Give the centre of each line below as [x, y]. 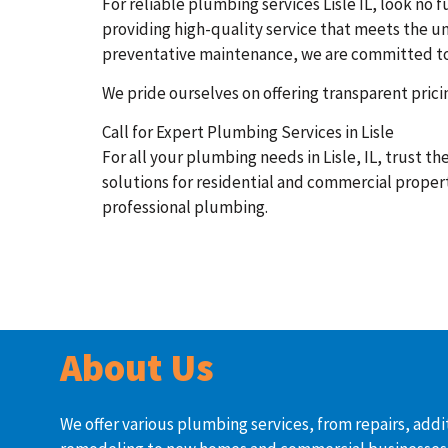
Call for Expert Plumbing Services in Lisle [248, 132]
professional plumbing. [185, 207]
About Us [137, 367]
